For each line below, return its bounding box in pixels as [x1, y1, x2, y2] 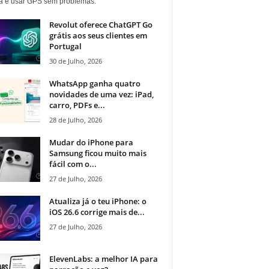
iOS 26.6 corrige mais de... [49, 207, 145, 218]
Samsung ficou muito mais [49, 148, 147, 159]
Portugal [49, 41, 82, 52]
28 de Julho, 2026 [49, 115, 102, 125]
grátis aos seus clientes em [49, 30, 147, 41]
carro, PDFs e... [49, 100, 105, 111]
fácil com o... [49, 159, 97, 170]
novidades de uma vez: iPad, [49, 89, 154, 100]
